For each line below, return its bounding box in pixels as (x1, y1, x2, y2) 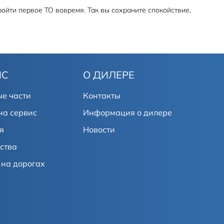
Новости (83, 124, 115, 134)
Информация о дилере (83, 107, 172, 117)
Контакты (83, 90, 120, 100)
